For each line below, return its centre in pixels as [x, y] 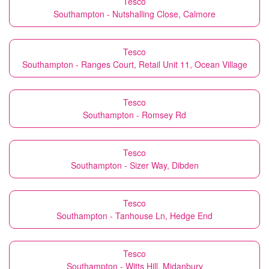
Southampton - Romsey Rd [134, 115]
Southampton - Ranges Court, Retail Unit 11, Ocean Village [134, 64]
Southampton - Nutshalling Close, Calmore [134, 14]
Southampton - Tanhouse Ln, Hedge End [134, 216]
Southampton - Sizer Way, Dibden [134, 165]
